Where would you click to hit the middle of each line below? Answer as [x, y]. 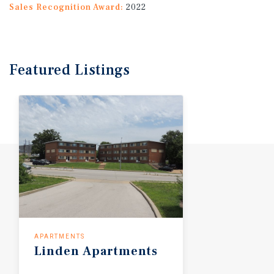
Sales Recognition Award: [66, 7]
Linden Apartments [96, 251]
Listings [102, 70]
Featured [42, 70]
